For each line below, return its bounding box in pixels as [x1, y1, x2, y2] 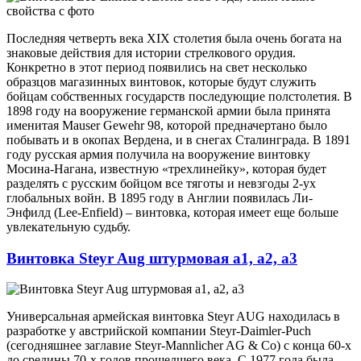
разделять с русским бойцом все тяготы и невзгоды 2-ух [6, 176, 316, 190]
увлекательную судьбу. [6, 219, 131, 234]
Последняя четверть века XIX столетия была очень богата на [6, 31, 342, 45]
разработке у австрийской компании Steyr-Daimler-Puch [6, 324, 311, 338]
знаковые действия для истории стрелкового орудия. [6, 45, 296, 60]
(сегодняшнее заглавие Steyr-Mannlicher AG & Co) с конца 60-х [6, 338, 351, 353]
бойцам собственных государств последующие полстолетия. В [6, 89, 352, 103]
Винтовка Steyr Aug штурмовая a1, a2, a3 [6, 249, 297, 267]
